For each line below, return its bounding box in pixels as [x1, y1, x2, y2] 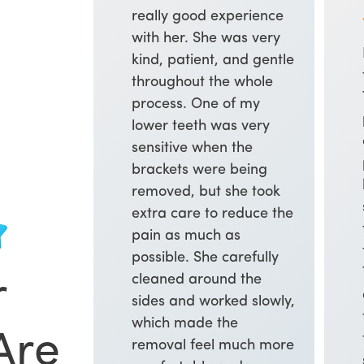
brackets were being [132, 162, 268, 179]
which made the [132, 316, 239, 332]
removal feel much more [132, 338, 295, 354]
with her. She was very [132, 31, 281, 47]
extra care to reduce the [132, 206, 294, 223]
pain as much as [132, 228, 241, 245]
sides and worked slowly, [132, 294, 296, 310]
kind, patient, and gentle [132, 53, 295, 69]
